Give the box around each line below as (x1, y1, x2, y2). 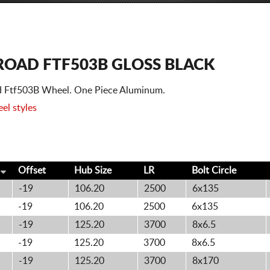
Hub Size (74, 166, 111, 175)
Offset (18, 166, 46, 175)
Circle (212, 166, 236, 175)
